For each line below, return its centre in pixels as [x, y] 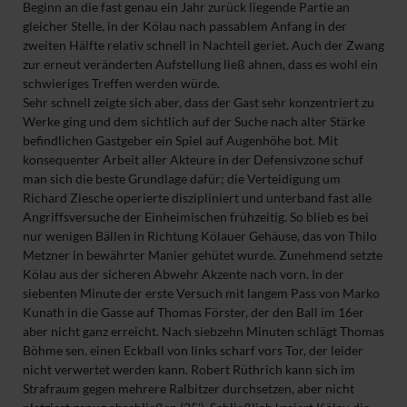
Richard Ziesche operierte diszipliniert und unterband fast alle [197, 198]
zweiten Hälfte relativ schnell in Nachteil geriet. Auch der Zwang [203, 45]
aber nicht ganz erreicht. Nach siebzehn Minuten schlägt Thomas [203, 332]
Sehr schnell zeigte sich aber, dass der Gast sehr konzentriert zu [198, 103]
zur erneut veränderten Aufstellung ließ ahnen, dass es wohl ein [200, 65]
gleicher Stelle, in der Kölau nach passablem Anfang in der [184, 26]
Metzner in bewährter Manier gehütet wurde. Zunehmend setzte [202, 255]
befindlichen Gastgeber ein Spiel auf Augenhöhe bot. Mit [180, 141]
